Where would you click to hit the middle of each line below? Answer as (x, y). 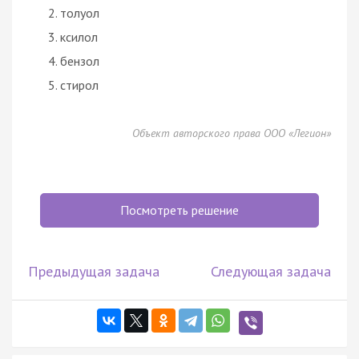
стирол (79, 85)
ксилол (79, 36)
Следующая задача (271, 271)
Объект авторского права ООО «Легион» (232, 133)
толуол (80, 12)
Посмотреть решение (179, 210)
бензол (80, 61)
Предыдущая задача (94, 271)
